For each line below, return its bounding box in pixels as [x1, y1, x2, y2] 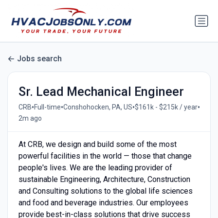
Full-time [34, 103, 61, 111]
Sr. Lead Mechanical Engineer [18, 84, 184, 99]
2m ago [18, 114, 42, 122]
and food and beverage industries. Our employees [18, 198, 188, 207]
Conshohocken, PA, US [63, 103, 132, 111]
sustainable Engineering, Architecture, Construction [18, 174, 190, 184]
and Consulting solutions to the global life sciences [18, 186, 193, 196]
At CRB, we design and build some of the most [18, 139, 177, 149]
